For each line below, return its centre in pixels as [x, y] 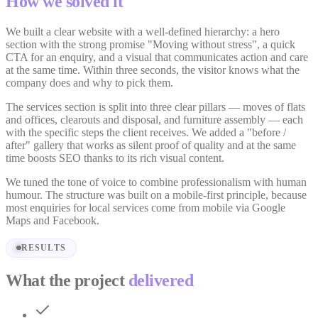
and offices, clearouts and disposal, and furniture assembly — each [154, 119]
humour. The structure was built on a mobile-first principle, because [156, 194]
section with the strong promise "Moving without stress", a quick [150, 44]
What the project [65, 281]
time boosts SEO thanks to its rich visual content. [115, 158]
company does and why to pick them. [89, 82]
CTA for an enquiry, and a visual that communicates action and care [157, 57]
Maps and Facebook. [53, 220]
